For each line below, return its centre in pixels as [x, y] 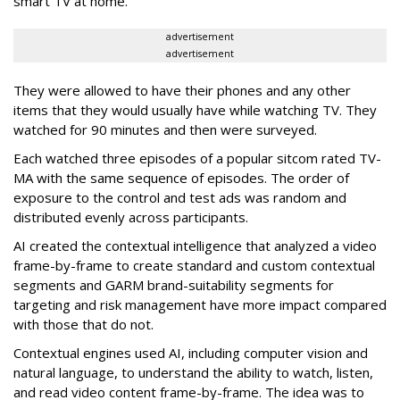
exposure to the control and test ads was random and [180, 198]
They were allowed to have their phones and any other [182, 91]
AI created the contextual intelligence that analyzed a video [195, 246]
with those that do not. [83, 325]
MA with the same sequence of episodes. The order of [181, 178]
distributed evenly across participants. [131, 217]
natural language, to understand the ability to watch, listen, [193, 373]
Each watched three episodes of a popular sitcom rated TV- [197, 158]
